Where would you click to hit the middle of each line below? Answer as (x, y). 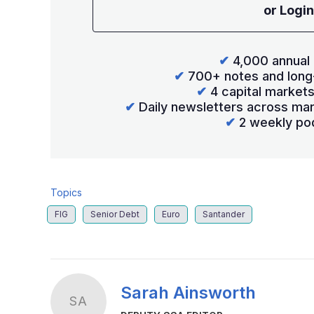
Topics (66, 192)
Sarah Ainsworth (188, 293)
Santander (224, 214)
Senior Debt (115, 214)
